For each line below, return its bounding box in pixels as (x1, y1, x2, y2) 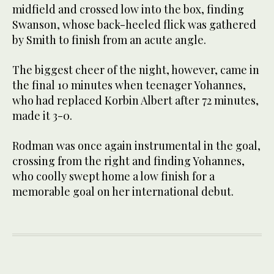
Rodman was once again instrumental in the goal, (12, 138, 261, 154)
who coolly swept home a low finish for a (12, 169, 215, 184)
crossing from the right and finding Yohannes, (12, 154, 245, 169)
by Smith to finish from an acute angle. (12, 32, 206, 48)
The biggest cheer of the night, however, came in (12, 62, 259, 78)
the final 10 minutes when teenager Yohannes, (12, 78, 246, 93)
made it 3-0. (12, 108, 72, 124)
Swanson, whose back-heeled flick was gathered (12, 17, 256, 32)
